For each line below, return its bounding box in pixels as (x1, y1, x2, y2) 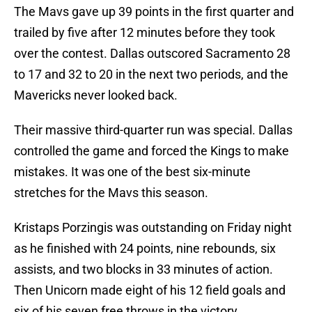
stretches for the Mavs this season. (14, 185, 208, 201)
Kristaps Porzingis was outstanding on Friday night (14, 220, 292, 235)
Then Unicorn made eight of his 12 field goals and (14, 283, 286, 298)
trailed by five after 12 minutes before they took (14, 25, 275, 40)
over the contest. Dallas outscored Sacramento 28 (14, 46, 290, 61)
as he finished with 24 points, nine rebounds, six (14, 241, 276, 256)
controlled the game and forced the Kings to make (14, 143, 289, 159)
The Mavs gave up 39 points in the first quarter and (14, 4, 294, 19)
